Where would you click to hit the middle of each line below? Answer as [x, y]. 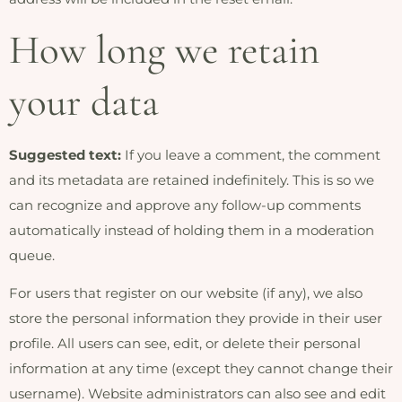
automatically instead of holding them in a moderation [192, 230]
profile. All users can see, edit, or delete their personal [185, 344]
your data [84, 101]
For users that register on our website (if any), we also [186, 293]
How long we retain [164, 49]
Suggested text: [67, 154]
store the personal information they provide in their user [196, 319]
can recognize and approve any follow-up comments [185, 205]
